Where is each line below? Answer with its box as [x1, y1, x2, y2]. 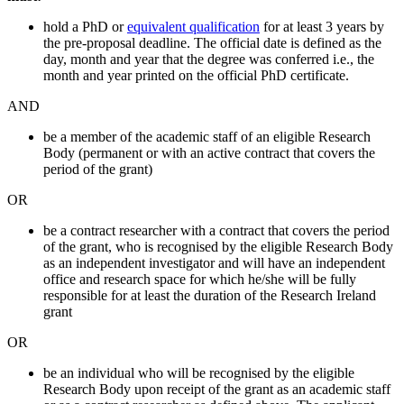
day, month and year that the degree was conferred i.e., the [43, 51, 374, 68]
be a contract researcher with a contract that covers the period [43, 223, 390, 239]
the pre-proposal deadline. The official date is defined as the [43, 35, 381, 51]
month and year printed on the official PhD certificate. [43, 68, 349, 84]
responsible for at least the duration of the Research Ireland [43, 288, 376, 304]
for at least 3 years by [260, 19, 384, 35]
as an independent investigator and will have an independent [43, 255, 385, 271]
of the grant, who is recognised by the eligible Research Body [43, 239, 393, 255]
